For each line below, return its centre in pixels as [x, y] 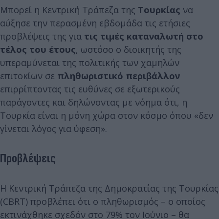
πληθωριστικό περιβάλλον [119, 76]
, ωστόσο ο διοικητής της [129, 49]
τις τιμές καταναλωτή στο [144, 36]
